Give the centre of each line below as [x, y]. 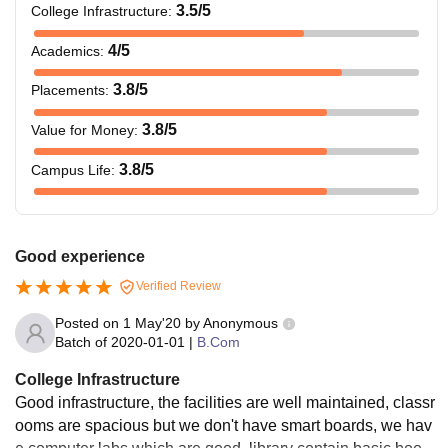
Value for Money [82, 130]
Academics [65, 50]
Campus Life [71, 169]
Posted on [89, 323]
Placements [68, 90]
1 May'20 [152, 323]
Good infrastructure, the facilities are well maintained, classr [225, 402]
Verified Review [177, 286]
